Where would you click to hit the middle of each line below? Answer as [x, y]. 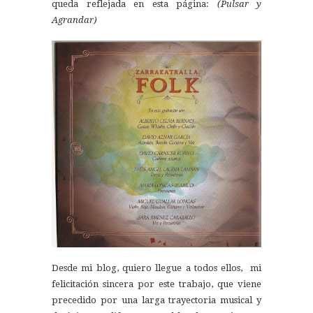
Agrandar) [74, 20]
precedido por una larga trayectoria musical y [156, 300]
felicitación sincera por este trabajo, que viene [156, 284]
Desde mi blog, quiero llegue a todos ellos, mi [156, 268]
